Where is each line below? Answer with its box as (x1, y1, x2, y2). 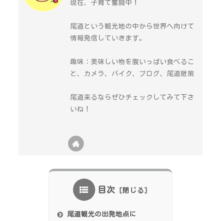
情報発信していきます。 (70, 34, 147, 41)
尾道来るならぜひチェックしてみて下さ (70, 94, 195, 101)
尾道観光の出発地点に (67, 211, 137, 218)
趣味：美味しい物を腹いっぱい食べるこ (70, 58, 195, 66)
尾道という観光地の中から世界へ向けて (70, 22, 195, 30)
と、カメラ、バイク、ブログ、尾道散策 (70, 70, 195, 77)
